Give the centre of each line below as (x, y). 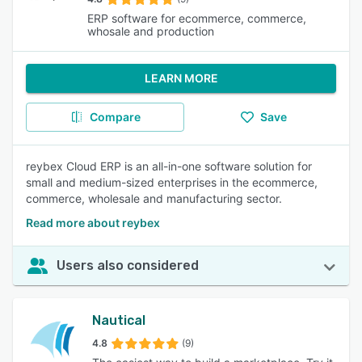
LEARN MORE (181, 78)
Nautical (118, 320)
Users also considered (128, 265)
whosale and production (151, 31)
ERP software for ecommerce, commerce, (197, 18)
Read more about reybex (93, 223)
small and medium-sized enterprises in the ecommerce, (172, 182)
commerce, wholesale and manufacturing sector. (154, 198)
